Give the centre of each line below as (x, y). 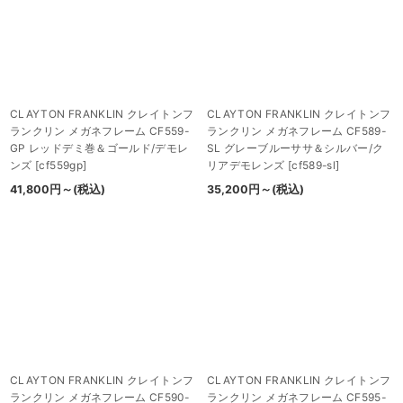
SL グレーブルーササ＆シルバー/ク (296, 148)
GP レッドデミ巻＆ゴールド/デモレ (99, 148)
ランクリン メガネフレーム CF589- (297, 131)
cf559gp (61, 166)
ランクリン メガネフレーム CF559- (100, 131)
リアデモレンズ (246, 166)
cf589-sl (314, 166)
